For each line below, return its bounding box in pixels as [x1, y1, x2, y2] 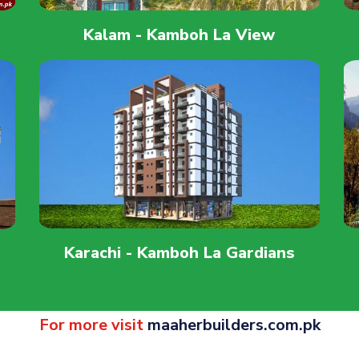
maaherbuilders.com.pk [147, 313, 321, 336]
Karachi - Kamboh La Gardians [63, 241, 295, 264]
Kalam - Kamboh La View [83, 23, 276, 46]
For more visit [38, 313, 147, 336]
